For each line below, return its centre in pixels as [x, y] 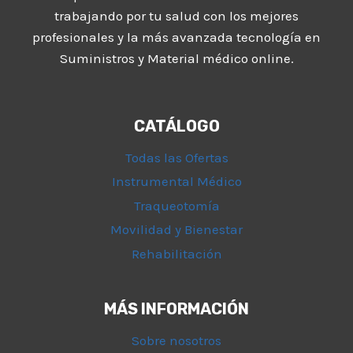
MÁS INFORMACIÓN [176, 309]
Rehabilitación [176, 253]
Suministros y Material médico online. [176, 59]
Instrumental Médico [176, 182]
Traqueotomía [176, 205]
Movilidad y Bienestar [176, 230]
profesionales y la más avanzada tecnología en [176, 37]
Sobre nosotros [176, 340]
